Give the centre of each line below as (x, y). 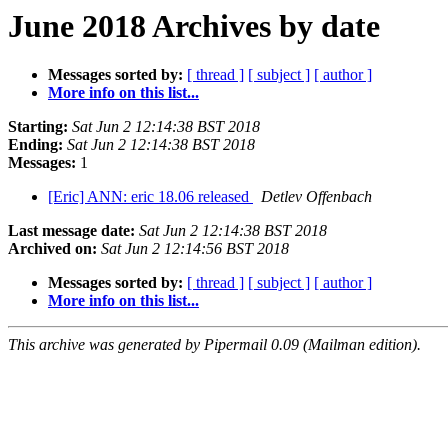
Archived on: (52, 249)
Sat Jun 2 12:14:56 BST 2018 (195, 249)
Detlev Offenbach (316, 197)
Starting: (38, 127)
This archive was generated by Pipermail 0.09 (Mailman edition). (214, 345)
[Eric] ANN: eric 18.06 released (150, 197)
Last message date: (71, 231)
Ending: (35, 145)
